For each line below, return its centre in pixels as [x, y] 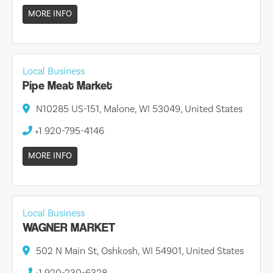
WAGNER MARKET [69, 227]
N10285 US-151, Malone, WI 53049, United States [139, 109]
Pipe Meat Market [67, 85]
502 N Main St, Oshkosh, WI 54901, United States [140, 251]
